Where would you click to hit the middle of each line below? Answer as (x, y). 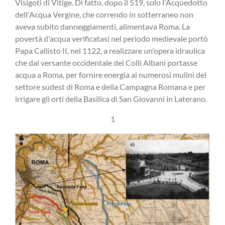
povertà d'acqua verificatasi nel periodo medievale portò (111, 39)
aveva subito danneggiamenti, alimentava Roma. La (102, 27)
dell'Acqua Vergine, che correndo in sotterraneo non (104, 15)
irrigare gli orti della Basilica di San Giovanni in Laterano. (111, 99)
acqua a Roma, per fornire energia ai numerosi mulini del (111, 75)
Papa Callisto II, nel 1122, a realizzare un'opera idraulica (110, 51)
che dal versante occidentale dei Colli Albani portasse (106, 63)
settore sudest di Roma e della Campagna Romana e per (110, 87)
